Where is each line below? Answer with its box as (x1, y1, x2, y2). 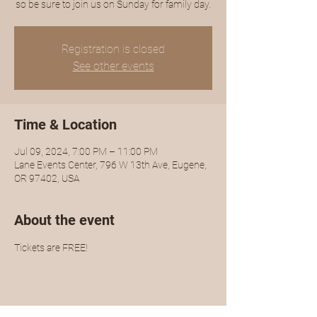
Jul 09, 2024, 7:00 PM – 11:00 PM (14, 146, 158, 157)
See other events (72, 59, 154, 73)
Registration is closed (62, 42, 165, 56)
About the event (14, 212, 115, 229)
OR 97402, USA (14, 173, 79, 184)
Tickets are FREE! (14, 242, 88, 253)
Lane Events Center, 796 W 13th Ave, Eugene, (14, 159, 207, 171)
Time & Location (14, 116, 117, 133)
